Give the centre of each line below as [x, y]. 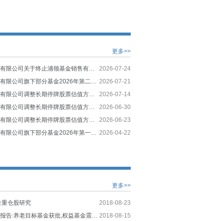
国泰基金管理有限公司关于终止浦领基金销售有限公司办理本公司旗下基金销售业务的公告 [92, 69]
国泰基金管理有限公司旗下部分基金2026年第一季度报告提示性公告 [94, 133]
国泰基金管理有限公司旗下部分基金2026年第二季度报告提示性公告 [94, 81]
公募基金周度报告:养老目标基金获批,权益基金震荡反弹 [95, 216]
